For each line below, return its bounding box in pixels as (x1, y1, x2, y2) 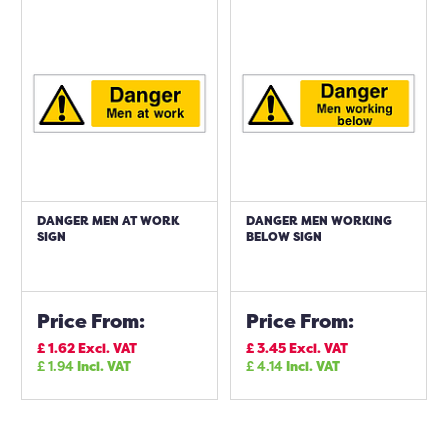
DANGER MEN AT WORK (37, 212, 179, 229)
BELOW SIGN (246, 228, 322, 245)
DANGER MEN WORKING (246, 212, 392, 229)
